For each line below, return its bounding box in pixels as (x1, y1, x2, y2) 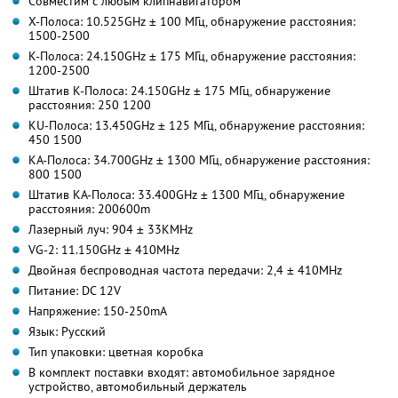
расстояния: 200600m (28, 200, 150, 217)
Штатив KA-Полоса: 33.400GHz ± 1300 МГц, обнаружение (28, 186, 345, 203)
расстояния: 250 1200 (28, 96, 151, 113)
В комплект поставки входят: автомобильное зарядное (28, 363, 335, 380)
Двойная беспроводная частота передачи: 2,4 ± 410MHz (28, 261, 342, 278)
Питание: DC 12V (28, 282, 121, 298)
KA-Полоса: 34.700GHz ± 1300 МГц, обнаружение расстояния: (28, 151, 370, 168)
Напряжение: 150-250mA (28, 302, 167, 319)
